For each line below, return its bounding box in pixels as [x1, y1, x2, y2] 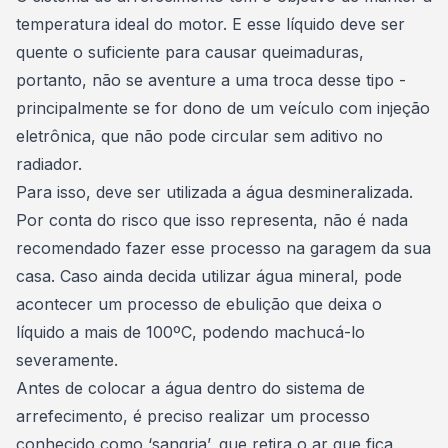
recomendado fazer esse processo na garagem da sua [16, 238, 431, 258]
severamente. [16, 350, 128, 370]
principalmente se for [16, 98, 183, 118]
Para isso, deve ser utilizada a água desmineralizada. [16, 182, 413, 202]
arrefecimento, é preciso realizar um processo [16, 406, 370, 426]
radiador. [16, 154, 87, 174]
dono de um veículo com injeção [183, 98, 430, 118]
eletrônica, [16, 126, 96, 146]
